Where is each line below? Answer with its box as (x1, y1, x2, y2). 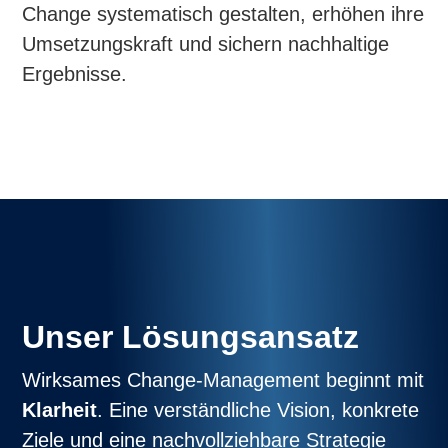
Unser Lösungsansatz (22, 318, 360, 355)
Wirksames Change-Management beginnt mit (22, 368, 425, 391)
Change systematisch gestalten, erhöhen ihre (22, 2, 425, 25)
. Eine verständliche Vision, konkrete (97, 398, 420, 421)
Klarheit (22, 398, 98, 421)
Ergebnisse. (22, 62, 128, 85)
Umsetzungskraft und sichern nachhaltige (22, 32, 390, 55)
